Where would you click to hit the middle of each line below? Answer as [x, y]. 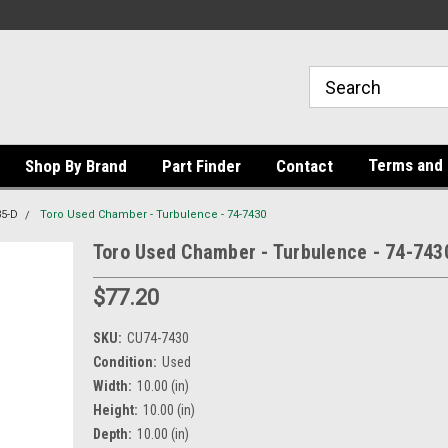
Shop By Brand [76, 166]
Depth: [112, 433]
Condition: [124, 361]
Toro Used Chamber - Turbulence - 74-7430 [153, 214]
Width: [112, 385]
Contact [304, 166]
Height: [115, 409]
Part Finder [201, 166]
